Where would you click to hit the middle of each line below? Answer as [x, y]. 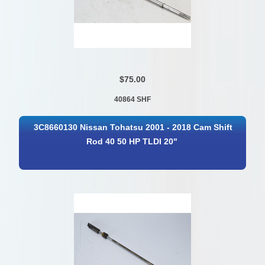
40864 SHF [132, 99]
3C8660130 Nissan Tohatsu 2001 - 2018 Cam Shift [133, 128]
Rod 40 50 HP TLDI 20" [132, 142]
